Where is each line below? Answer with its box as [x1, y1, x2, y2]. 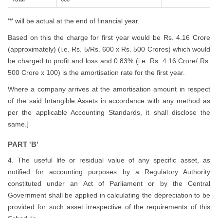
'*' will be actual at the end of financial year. [8, 17, 140, 25]
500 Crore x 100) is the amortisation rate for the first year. [8, 69, 185, 76]
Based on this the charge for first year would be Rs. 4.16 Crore [8, 34, 210, 41]
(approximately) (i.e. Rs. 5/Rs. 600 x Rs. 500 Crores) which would [8, 45, 210, 53]
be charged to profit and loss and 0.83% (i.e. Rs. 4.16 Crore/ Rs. [8, 57, 210, 65]
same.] [8, 120, 29, 128]
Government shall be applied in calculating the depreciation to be [8, 191, 210, 199]
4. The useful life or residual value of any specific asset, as [8, 156, 210, 164]
